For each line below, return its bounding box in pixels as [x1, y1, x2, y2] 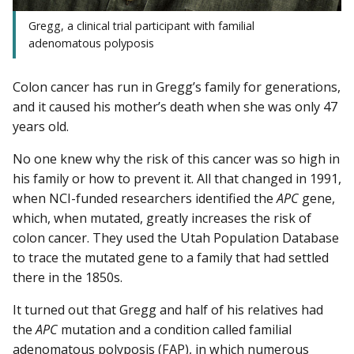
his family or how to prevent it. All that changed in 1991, [13, 170, 341, 188]
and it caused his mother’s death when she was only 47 [13, 98, 337, 116]
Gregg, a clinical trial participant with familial [28, 18, 254, 34]
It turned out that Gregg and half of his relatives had [13, 301, 323, 319]
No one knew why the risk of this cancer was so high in [13, 150, 340, 168]
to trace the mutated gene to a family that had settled [13, 249, 329, 267]
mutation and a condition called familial [58, 321, 292, 339]
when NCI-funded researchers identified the [13, 190, 277, 208]
